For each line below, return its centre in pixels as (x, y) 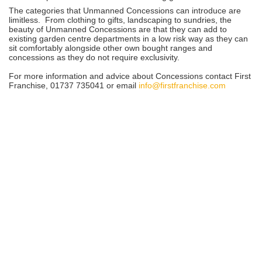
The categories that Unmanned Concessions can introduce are (125, 10)
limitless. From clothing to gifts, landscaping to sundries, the (120, 20)
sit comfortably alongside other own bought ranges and (111, 48)
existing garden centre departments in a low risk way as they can (128, 38)
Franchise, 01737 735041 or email (74, 85)
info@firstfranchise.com (182, 85)
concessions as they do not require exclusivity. (94, 57)
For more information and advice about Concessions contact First (130, 76)
